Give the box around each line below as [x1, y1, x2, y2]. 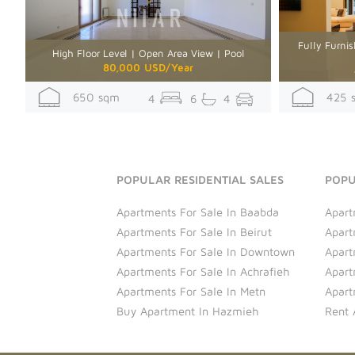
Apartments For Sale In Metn [116, 284, 265, 299]
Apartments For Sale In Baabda [116, 205, 279, 219]
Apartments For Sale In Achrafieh [116, 265, 289, 279]
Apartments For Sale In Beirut [116, 225, 272, 239]
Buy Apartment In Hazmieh [116, 304, 258, 319]
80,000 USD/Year [103, 61, 193, 74]
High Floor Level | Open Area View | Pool [52, 47, 245, 60]
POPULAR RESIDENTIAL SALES [116, 173, 284, 187]
